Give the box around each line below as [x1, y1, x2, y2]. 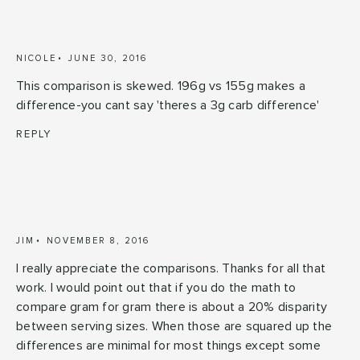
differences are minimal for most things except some [16, 338, 321, 352]
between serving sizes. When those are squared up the [16, 319, 332, 333]
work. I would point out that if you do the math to [16, 280, 297, 294]
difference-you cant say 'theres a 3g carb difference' [16, 98, 320, 112]
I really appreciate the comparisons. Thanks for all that [16, 261, 325, 275]
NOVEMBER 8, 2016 [47, 235, 149, 245]
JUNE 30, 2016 [68, 53, 147, 63]
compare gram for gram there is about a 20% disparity [16, 300, 327, 313]
